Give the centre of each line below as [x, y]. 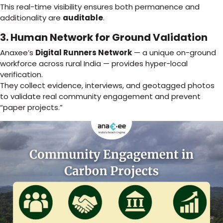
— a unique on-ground [174, 53]
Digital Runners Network [84, 53]
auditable [83, 18]
